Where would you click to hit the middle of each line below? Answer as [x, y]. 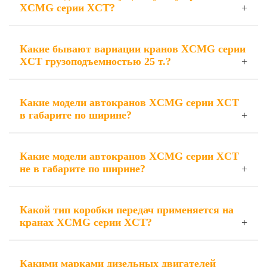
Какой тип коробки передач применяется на [127, 210]
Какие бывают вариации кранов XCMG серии [133, 49]
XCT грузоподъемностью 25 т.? [95, 61]
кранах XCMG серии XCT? [86, 222]
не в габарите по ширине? [83, 169]
